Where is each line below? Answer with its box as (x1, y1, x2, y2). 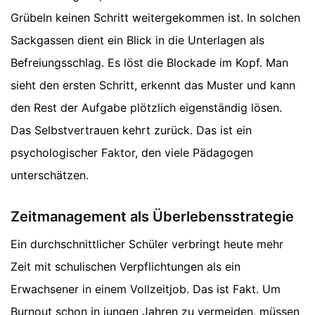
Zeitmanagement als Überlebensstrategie (11, 207, 294, 225)
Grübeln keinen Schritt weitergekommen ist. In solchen (11, 10, 300, 25)
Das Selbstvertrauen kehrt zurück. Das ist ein (11, 122, 252, 137)
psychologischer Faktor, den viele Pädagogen (11, 145, 253, 160)
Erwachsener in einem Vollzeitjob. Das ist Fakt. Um (11, 281, 281, 296)
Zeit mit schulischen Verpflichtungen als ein (11, 259, 240, 274)
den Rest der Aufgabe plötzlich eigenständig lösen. (11, 100, 282, 115)
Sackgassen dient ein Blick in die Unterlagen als (11, 32, 264, 47)
